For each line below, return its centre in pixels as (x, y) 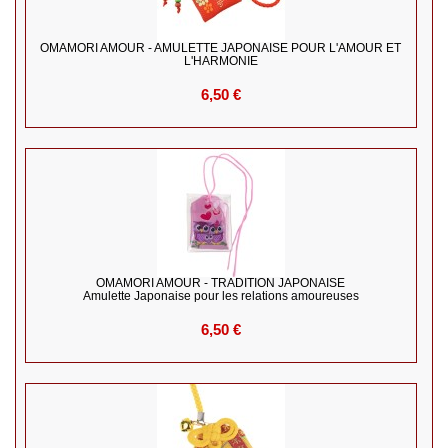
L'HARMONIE (220, 61)
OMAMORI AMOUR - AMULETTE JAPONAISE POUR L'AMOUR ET (221, 48)
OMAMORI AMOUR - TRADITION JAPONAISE (221, 283)
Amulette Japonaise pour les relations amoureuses (220, 296)
